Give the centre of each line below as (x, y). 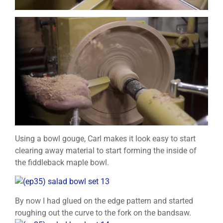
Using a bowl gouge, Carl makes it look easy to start (105, 138)
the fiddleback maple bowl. (62, 162)
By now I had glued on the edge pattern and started (104, 201)
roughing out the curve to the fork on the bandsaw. (103, 213)
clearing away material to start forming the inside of (106, 150)
